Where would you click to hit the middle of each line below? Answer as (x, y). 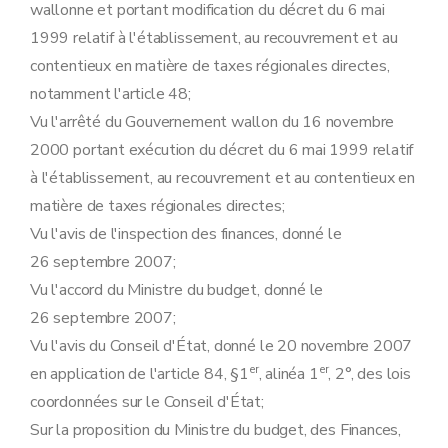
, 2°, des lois (369, 374)
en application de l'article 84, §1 (139, 374)
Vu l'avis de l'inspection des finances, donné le (186, 234)
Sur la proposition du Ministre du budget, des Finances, (216, 430)
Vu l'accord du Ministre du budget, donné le (177, 290)
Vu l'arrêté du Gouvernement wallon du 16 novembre (212, 122)
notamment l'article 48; (110, 94)
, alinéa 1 (288, 374)
